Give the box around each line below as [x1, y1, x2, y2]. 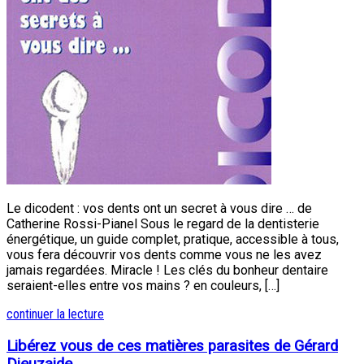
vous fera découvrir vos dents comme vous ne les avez [6, 246, 322, 262]
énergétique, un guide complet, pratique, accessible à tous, [6, 231, 339, 247]
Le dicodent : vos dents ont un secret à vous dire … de [6, 200, 312, 216]
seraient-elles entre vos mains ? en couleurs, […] [6, 277, 279, 293]
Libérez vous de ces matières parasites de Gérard [6, 336, 338, 355]
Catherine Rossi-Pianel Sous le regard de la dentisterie [6, 215, 319, 232]
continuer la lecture [6, 305, 104, 322]
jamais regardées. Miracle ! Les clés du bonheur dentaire [6, 262, 328, 278]
